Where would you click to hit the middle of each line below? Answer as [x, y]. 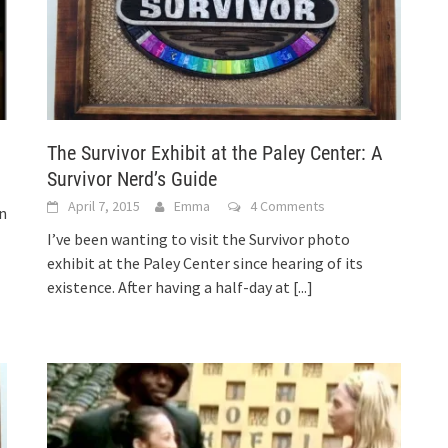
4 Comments [288, 206]
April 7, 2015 [104, 206]
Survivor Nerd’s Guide [132, 179]
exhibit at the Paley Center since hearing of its [205, 263]
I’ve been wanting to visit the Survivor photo [199, 239]
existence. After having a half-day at [170, 287]
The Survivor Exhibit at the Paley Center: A [215, 153]
